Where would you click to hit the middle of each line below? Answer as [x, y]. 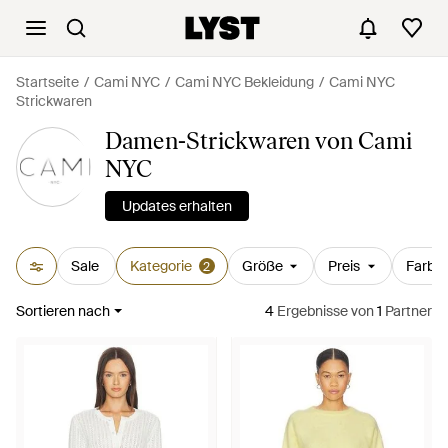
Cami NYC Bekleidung [244, 82]
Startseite [47, 82]
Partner [407, 311]
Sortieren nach [63, 311]
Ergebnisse [311, 311]
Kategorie [160, 266]
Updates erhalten [176, 206]
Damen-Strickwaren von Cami [258, 140]
